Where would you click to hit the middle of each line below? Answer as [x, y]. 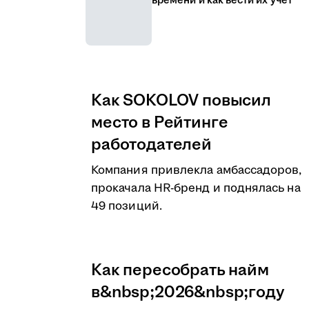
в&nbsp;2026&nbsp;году [188, 292]
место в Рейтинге [160, 123]
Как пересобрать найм [180, 270]
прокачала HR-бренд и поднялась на [196, 188]
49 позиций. [127, 206]
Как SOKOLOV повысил [181, 101]
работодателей [151, 145]
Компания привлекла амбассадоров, [197, 170]
